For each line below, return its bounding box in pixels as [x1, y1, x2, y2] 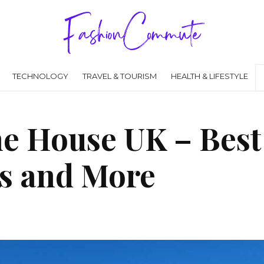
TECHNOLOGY [12, 71, 68, 81]
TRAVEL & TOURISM [82, 71, 157, 81]
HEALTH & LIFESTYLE [170, 71, 248, 81]
